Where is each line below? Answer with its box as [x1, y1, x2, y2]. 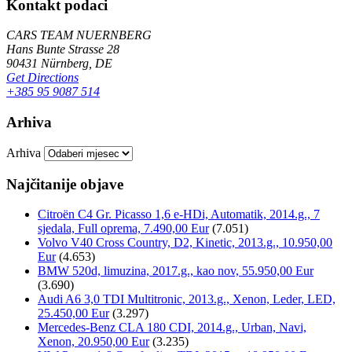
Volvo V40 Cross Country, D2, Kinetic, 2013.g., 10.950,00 [38, 236, 332, 250]
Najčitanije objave [6, 175, 123, 192]
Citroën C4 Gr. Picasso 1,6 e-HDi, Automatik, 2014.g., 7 [38, 207, 320, 222]
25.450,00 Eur [38, 306, 109, 321]
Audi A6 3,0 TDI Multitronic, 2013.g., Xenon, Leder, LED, [38, 292, 335, 306]
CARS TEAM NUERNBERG [6, 28, 152, 42]
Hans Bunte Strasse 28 [6, 42, 119, 57]
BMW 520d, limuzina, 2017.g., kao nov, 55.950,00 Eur [38, 264, 313, 278]
